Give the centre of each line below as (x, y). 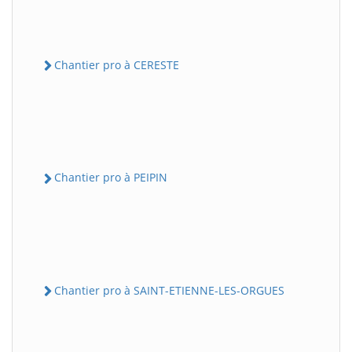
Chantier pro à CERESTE (117, 65)
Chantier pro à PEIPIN (111, 178)
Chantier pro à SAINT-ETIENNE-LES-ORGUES (169, 290)
